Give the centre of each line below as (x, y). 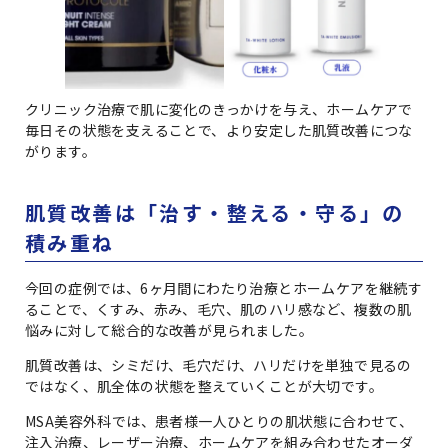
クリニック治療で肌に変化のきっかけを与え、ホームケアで (219, 108)
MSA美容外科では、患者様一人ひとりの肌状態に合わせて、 (219, 420)
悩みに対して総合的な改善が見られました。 (169, 329)
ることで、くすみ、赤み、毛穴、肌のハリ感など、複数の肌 (218, 308)
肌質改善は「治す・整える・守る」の (215, 212)
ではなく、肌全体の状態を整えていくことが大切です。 (204, 385)
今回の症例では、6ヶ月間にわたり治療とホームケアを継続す (224, 287)
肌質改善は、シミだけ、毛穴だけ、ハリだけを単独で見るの (218, 364)
